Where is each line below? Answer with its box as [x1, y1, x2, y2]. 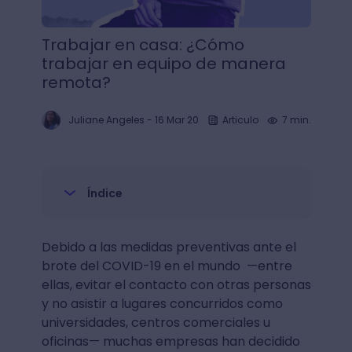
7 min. [281, 113, 311, 126]
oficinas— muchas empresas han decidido [41, 332, 300, 350]
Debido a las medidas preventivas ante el [41, 238, 296, 256]
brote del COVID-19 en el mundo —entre [41, 257, 292, 275]
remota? [41, 71, 111, 93]
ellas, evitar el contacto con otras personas [41, 276, 311, 294]
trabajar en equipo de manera [41, 53, 286, 75]
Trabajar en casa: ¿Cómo [41, 34, 244, 56]
